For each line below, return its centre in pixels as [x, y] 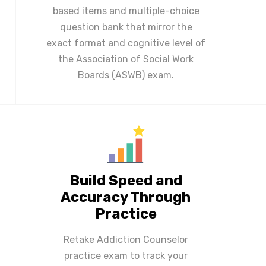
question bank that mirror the [126, 27]
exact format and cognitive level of [126, 43]
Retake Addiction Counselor [126, 239]
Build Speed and [126, 180]
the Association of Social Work [126, 59]
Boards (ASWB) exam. [126, 75]
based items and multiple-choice [126, 11]
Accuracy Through [126, 197]
